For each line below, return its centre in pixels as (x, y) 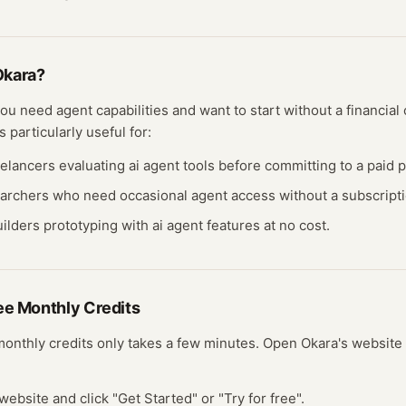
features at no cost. (266, 225)
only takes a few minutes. (176, 343)
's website (370, 343)
